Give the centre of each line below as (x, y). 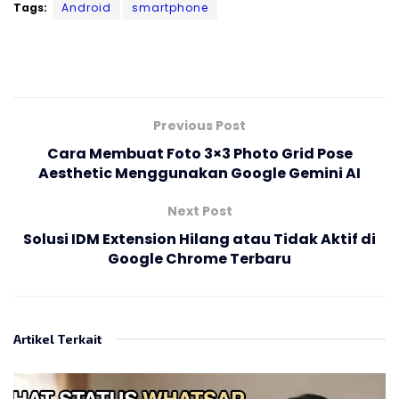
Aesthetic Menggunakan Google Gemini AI (199, 173)
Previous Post (199, 125)
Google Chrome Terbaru (199, 258)
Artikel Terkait (57, 338)
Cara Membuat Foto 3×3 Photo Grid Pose (199, 153)
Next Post (199, 211)
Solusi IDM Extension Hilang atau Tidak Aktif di (199, 239)
